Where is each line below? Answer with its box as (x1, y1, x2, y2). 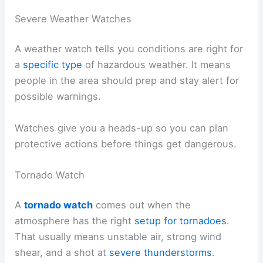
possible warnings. (15, 90, 102, 103)
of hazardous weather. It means (82, 59, 231, 71)
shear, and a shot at (15, 247, 110, 259)
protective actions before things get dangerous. (15, 137, 237, 150)
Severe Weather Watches (15, 12, 132, 25)
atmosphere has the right (15, 215, 135, 227)
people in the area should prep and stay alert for (15, 75, 240, 87)
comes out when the (93, 199, 191, 211)
